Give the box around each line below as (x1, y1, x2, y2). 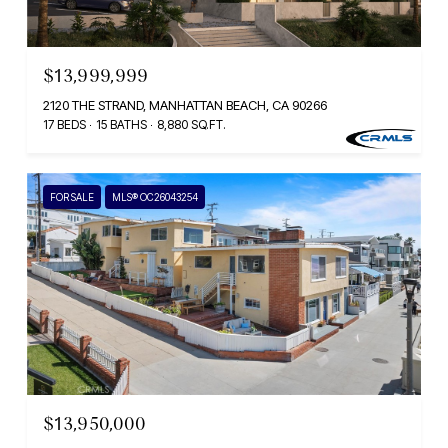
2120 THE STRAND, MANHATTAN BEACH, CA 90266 (43, 97, 327, 114)
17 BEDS (43, 117, 86, 133)
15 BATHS (96, 117, 147, 133)
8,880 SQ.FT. (157, 117, 226, 133)
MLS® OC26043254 (112, 191, 198, 204)
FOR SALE (50, 191, 94, 204)
